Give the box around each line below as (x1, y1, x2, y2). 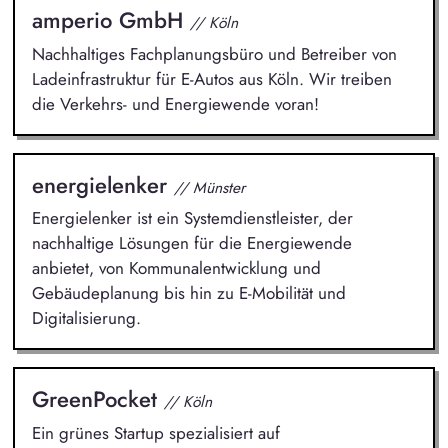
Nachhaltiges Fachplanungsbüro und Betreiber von (31, 41, 397, 66)
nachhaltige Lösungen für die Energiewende (31, 231, 352, 256)
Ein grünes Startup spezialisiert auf (31, 420, 280, 445)
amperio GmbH (31, 4, 190, 37)
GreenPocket (31, 383, 164, 416)
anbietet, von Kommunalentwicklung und (31, 256, 321, 281)
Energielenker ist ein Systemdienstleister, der (31, 206, 353, 231)
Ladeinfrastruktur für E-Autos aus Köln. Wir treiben (31, 66, 392, 91)
